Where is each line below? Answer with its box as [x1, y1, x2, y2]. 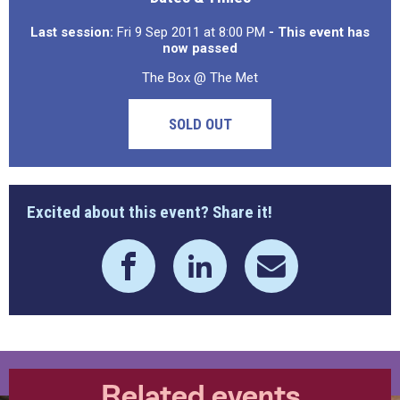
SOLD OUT [168, 115, 232, 133]
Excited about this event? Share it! [27, 202, 272, 222]
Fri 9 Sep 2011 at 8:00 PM [113, 24, 269, 40]
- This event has [269, 24, 370, 40]
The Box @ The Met [142, 70, 258, 86]
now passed [162, 40, 237, 56]
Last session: [30, 24, 113, 40]
